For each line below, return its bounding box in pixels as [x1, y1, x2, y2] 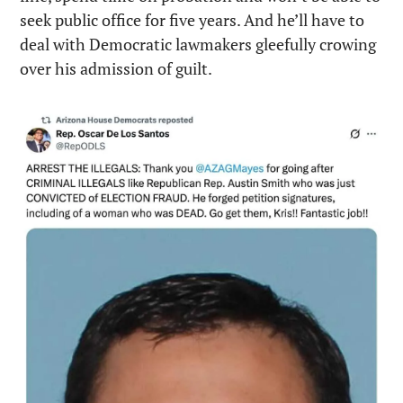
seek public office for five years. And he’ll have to [20, 9, 364, 31]
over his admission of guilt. [20, 58, 212, 80]
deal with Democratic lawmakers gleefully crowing [20, 33, 376, 56]
